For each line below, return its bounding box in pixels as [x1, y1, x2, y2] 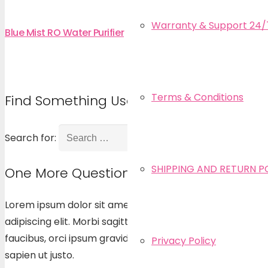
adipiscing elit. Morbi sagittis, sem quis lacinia [5, 215, 212, 229]
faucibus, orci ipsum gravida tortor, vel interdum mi [5, 232, 243, 246]
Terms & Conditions [151, 90, 243, 104]
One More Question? [5, 164, 138, 183]
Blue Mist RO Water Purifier [5, 26, 124, 40]
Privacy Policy [151, 233, 216, 248]
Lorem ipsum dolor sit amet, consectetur [5, 198, 196, 212]
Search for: [5, 130, 56, 145]
